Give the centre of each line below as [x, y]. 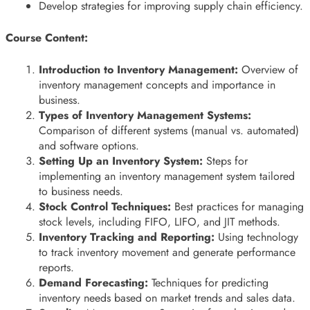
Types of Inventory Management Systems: [145, 115]
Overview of [268, 69]
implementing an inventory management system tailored [167, 176]
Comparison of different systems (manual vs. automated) [169, 130]
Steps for [225, 161]
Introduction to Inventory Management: [138, 69]
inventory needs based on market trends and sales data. [167, 298]
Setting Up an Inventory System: [121, 161]
